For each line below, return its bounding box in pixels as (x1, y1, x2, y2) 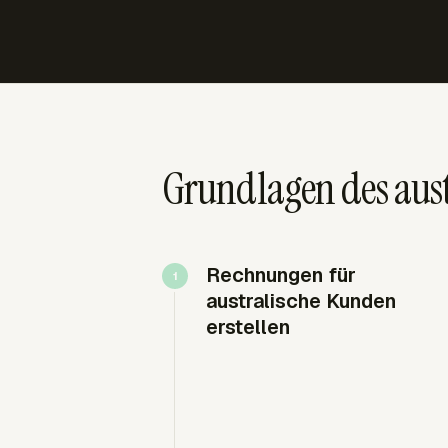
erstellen (206, 314, 290, 340)
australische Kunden (206, 288, 396, 314)
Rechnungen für (206, 262, 356, 288)
